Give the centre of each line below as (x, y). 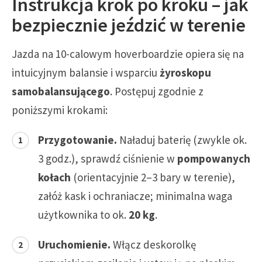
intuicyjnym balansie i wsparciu (86, 72)
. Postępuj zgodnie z (157, 91)
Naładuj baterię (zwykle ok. (182, 139)
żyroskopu (185, 72)
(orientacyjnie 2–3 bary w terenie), (153, 177)
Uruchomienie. (74, 244)
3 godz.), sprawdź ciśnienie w (108, 158)
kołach (54, 177)
